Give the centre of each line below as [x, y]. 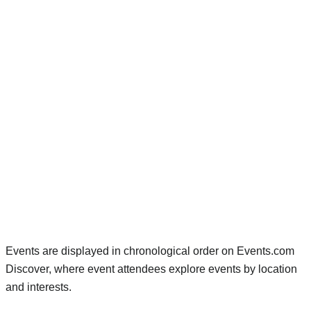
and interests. [39, 287]
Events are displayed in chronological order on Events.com [150, 251]
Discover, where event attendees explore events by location [151, 269]
